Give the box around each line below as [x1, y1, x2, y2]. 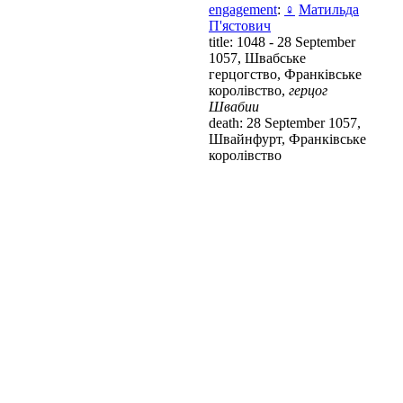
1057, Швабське [209, 49, 306, 66]
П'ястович [209, 17, 271, 33]
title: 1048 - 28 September [209, 33, 355, 49]
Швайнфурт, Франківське [209, 130, 366, 147]
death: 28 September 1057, [209, 114, 361, 130]
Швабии [209, 98, 259, 114]
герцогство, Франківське [209, 66, 362, 82]
